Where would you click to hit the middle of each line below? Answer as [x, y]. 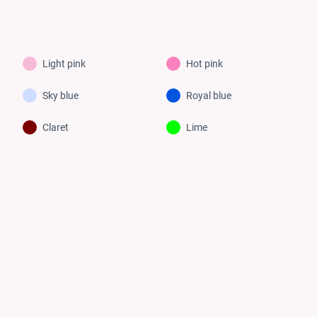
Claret [56, 127]
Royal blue [209, 95]
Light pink [64, 63]
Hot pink [205, 63]
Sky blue [61, 95]
